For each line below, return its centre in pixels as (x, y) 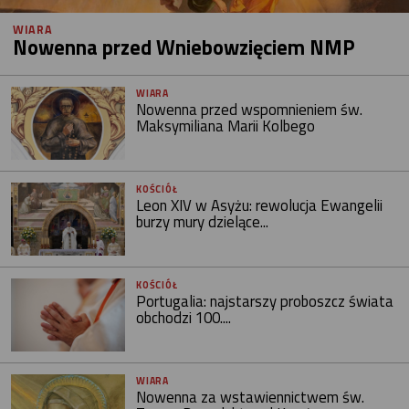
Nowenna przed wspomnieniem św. (250, 109)
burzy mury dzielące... (203, 222)
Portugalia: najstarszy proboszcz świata (265, 302)
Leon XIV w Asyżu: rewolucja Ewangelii (260, 205)
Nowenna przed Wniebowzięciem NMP (184, 47)
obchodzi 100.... (184, 318)
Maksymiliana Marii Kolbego (226, 126)
